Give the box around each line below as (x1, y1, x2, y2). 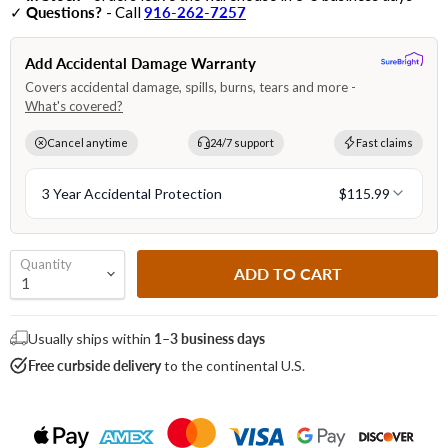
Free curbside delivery (28, 356, 161, 374)
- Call (106, 2, 144, 21)
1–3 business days (154, 329, 265, 347)
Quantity (20, 255, 72, 272)
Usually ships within (28, 329, 154, 347)
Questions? (26, 2, 106, 21)
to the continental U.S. (161, 356, 305, 374)
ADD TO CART (233, 264, 342, 284)
